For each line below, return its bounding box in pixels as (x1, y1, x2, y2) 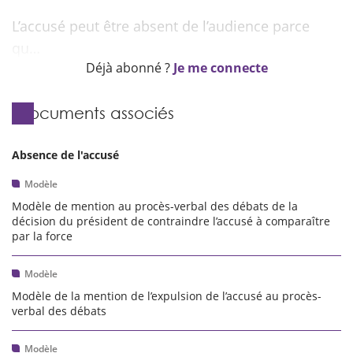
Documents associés (17, 103, 174, 122)
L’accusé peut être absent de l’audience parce (12, 17, 310, 35)
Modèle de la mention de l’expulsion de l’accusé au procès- (12, 288, 321, 303)
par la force (12, 229, 72, 243)
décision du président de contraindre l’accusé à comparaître (12, 214, 330, 229)
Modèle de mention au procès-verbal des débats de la (12, 199, 298, 214)
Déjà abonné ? (85, 59, 173, 76)
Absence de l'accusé (12, 147, 119, 162)
